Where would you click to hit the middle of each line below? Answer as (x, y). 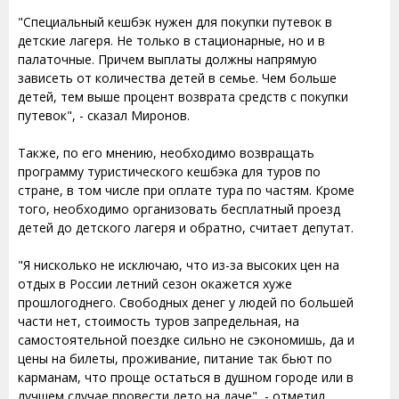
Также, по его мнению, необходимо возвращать (166, 152)
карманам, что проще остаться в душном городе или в (186, 377)
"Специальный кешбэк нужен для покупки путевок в (175, 21)
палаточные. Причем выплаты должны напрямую (167, 59)
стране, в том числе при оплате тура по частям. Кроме (186, 190)
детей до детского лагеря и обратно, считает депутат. (186, 227)
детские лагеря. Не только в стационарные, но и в (171, 40)
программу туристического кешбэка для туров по (169, 171)
